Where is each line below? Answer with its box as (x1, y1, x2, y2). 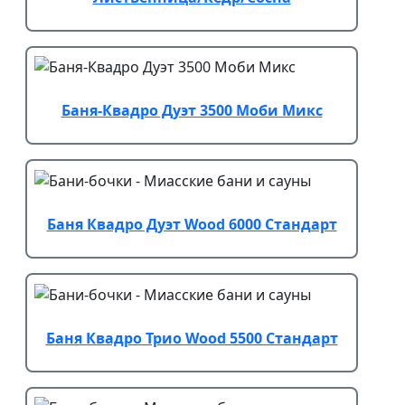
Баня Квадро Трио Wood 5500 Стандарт (45, 327, 338, 348)
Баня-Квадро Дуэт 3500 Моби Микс (61, 100, 323, 121)
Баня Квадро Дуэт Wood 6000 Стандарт (46, 214, 337, 235)
